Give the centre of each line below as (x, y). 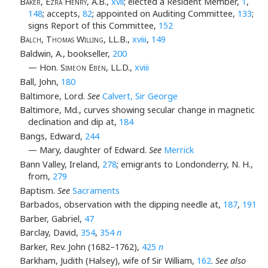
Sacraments (96, 190)
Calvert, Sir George (140, 96)
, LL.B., (118, 39)
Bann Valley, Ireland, (61, 164)
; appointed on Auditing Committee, (165, 13)
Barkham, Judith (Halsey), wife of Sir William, (108, 261)
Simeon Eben (83, 68)
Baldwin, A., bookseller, (66, 53)
